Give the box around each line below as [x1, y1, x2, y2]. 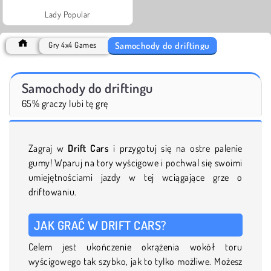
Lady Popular [45, 8, 91, 19]
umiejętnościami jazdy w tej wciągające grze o [28, 171, 243, 183]
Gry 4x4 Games [48, 39, 97, 50]
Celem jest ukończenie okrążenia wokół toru [28, 240, 243, 253]
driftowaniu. [28, 185, 77, 198]
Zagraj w [28, 142, 68, 154]
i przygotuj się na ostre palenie [109, 142, 243, 154]
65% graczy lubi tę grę [22, 97, 108, 109]
